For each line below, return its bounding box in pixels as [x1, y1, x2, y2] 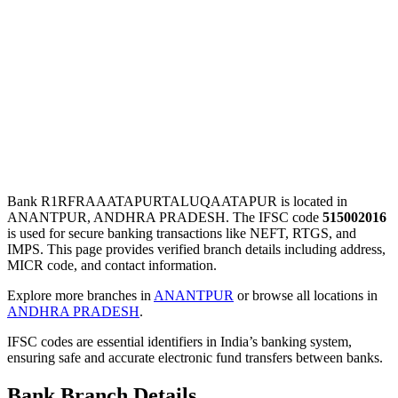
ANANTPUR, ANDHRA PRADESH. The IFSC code [7, 209, 322, 225]
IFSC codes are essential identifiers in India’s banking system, [7, 333, 352, 349]
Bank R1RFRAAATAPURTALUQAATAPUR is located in [7, 193, 347, 209]
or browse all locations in [234, 287, 378, 303]
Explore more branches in [7, 287, 154, 303]
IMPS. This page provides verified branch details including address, [7, 241, 386, 257]
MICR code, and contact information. [7, 257, 217, 273]
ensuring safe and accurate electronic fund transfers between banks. [7, 349, 383, 365]
